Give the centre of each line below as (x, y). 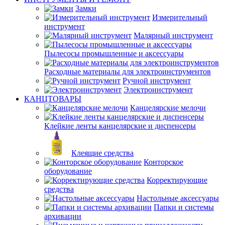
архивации (63, 216)
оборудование (68, 171)
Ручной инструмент (157, 81)
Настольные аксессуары (178, 198)
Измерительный (180, 17)
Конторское (163, 162)
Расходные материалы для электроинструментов (128, 72)
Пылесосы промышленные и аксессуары (114, 53)
